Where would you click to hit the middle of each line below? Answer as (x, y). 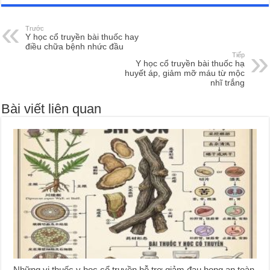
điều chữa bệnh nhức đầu (75, 47)
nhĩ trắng (227, 83)
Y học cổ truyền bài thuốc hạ (190, 64)
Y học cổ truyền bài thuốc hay (82, 37)
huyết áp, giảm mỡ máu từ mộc (184, 73)
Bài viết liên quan (52, 109)
